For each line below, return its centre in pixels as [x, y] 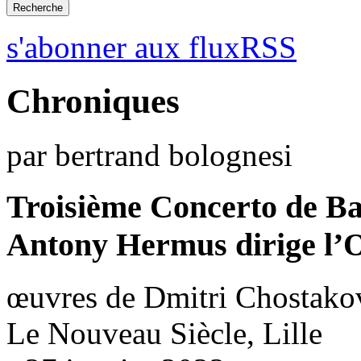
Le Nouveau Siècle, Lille [164, 334]
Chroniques [93, 101]
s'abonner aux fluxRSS [151, 47]
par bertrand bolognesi [149, 155]
